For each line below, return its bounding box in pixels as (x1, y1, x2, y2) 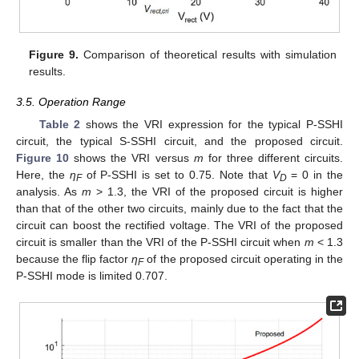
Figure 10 (16, 151, 70, 164)
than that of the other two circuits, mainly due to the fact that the (16, 201, 343, 215)
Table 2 (38, 117, 81, 131)
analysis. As (16, 184, 82, 198)
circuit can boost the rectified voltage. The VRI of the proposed (16, 218, 343, 232)
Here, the (16, 167, 70, 181)
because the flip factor (16, 252, 132, 265)
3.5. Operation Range (16, 95, 126, 108)
